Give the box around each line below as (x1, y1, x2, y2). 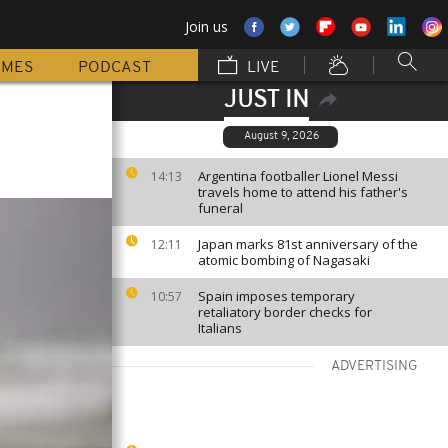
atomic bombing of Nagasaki (198, 251, 370, 269)
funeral (198, 199, 243, 217)
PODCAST (78, 60, 151, 76)
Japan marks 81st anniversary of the (198, 235, 418, 253)
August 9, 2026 (244, 131, 319, 142)
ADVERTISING (331, 359, 418, 374)
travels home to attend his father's (198, 183, 408, 201)
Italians (198, 319, 242, 337)
